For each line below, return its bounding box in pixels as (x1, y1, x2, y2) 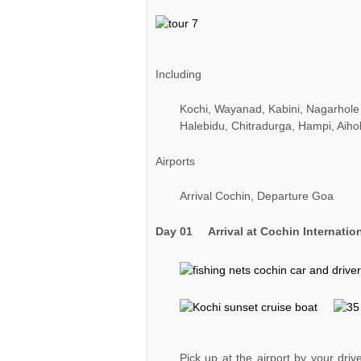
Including (155, 67, 201, 81)
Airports (155, 154, 195, 168)
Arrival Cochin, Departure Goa (179, 189, 334, 203)
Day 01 (155, 224, 208, 238)
